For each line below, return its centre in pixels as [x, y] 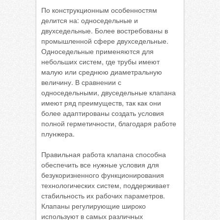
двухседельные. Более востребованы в [105, 30]
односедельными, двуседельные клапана [109, 92]
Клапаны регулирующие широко [94, 206]
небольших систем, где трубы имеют [100, 61]
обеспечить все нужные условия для [100, 165]
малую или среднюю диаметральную [102, 72]
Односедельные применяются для [97, 51]
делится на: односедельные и [90, 20]
